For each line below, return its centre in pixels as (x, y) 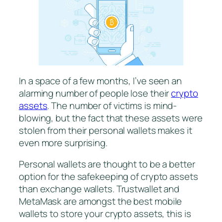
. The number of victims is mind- (112, 105)
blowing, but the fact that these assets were (111, 118)
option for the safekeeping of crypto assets (109, 176)
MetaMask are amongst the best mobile (101, 201)
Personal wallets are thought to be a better (107, 164)
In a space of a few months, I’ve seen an (100, 81)
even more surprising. (63, 142)
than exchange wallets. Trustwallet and (99, 189)
